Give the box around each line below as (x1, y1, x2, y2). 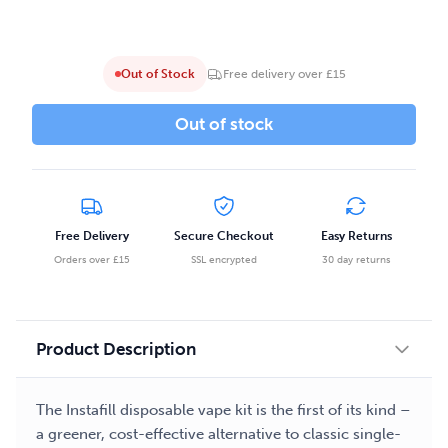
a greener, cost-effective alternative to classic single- (36, 425, 401, 443)
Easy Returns (320, 229, 392, 243)
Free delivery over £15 (222, 67, 346, 81)
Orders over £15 (54, 254, 130, 266)
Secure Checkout (174, 229, 274, 243)
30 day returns (322, 254, 390, 266)
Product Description (36, 339, 196, 359)
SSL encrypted (191, 254, 257, 266)
